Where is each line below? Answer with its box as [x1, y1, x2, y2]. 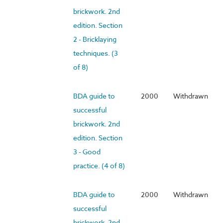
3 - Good [73, 146, 101, 156]
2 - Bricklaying [73, 34, 116, 44]
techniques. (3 [73, 48, 118, 58]
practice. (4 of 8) [73, 160, 125, 170]
